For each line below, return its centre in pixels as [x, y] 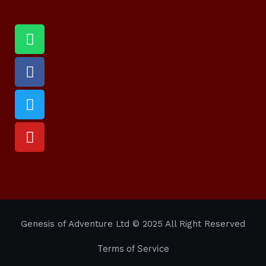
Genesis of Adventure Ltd [75, 224]
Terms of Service [133, 248]
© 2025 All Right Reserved [187, 224]
